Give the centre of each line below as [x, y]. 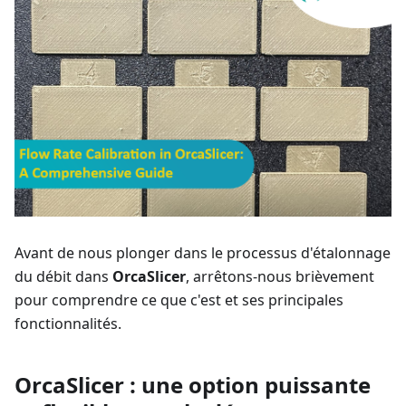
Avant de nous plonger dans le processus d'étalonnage [203, 253]
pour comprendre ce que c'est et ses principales [179, 300]
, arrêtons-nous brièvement [280, 277]
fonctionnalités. [68, 324]
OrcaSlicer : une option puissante [193, 385]
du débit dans [63, 277]
